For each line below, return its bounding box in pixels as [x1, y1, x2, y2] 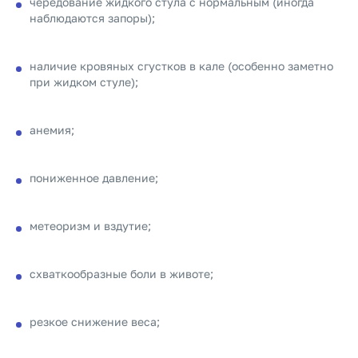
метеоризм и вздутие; [30, 219, 151, 233]
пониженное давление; [30, 171, 158, 185]
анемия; [30, 123, 74, 137]
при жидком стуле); [30, 75, 138, 89]
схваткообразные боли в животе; [30, 267, 213, 280]
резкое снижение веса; [30, 315, 160, 328]
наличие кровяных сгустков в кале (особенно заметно [30, 59, 333, 73]
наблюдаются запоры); [30, 11, 155, 25]
